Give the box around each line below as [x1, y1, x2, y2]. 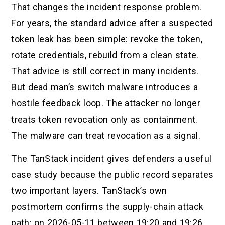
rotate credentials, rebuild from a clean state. [11, 49, 199, 60]
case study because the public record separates [11, 169, 214, 180]
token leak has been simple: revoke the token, [11, 33, 202, 44]
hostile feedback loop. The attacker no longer [11, 97, 200, 108]
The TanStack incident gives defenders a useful [11, 153, 212, 164]
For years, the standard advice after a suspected [11, 17, 213, 28]
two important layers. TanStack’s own [11, 185, 167, 196]
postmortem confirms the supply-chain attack [11, 201, 204, 212]
